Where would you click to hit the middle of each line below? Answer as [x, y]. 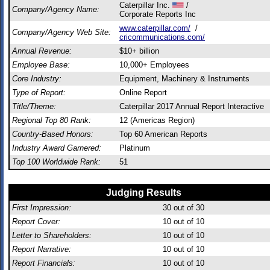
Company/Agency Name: [56, 9]
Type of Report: [39, 93]
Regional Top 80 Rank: [52, 120]
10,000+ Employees [154, 65]
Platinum [135, 148]
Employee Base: [41, 65]
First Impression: [42, 208]
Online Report [143, 93]
